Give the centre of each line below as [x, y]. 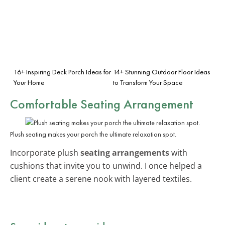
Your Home [29, 82]
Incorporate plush [45, 152]
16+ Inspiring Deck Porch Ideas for [62, 72]
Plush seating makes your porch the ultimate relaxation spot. [93, 134]
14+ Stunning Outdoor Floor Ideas [162, 72]
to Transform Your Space [148, 82]
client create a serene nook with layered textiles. [101, 179]
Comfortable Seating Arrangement [102, 104]
